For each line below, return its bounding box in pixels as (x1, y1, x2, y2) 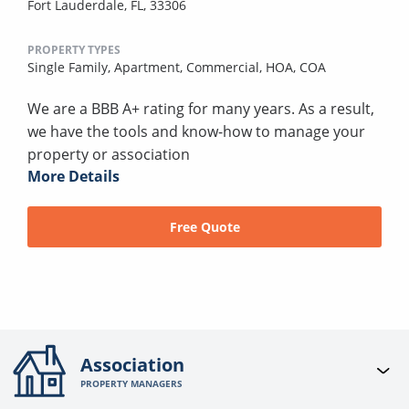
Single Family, (27, 58, 114, 77)
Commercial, (186, 58, 266, 77)
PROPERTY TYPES (27, 42, 121, 58)
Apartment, (114, 58, 186, 77)
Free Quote (169, 217, 240, 236)
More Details (27, 166, 120, 187)
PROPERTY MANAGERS (80, 376, 184, 390)
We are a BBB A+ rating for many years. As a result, (27, 99, 374, 120)
